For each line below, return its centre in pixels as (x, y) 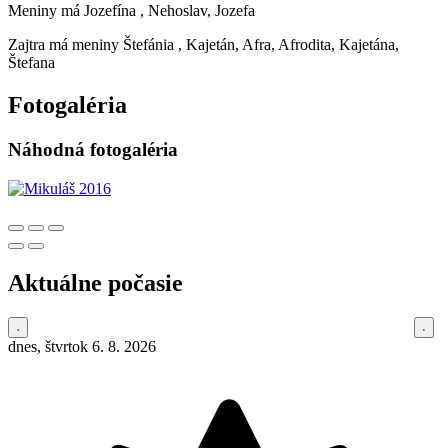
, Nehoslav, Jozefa (197, 11)
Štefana (31, 63)
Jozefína (110, 11)
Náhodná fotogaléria (93, 150)
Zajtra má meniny (65, 45)
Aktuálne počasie (95, 282)
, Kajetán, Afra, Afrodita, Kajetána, (288, 45)
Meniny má (46, 11)
